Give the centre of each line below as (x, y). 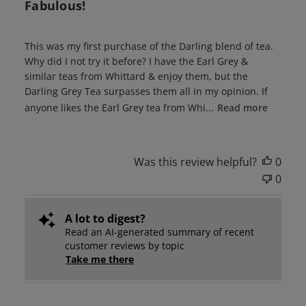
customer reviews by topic (124, 246)
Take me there (99, 260)
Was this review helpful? (196, 162)
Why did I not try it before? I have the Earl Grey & (136, 61)
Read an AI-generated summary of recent (159, 232)
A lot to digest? (105, 219)
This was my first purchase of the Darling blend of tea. (149, 46)
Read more (242, 107)
